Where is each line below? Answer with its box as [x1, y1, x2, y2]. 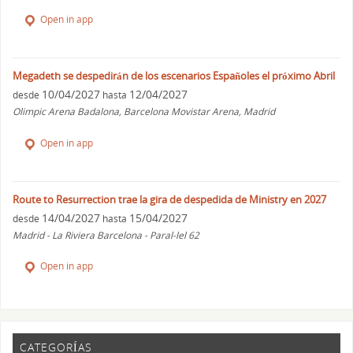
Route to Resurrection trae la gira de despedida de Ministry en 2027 [13, 191, 327, 206]
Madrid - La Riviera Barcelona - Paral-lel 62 [13, 228, 200, 242]
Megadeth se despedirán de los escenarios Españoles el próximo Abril [13, 68, 336, 83]
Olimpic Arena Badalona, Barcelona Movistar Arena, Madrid [13, 104, 276, 118]
